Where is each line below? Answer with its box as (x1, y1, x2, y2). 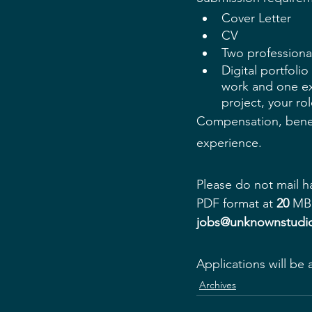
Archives (199, 279, 236, 291)
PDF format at (196, 196, 276, 211)
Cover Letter (221, 10, 291, 26)
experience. (196, 135, 262, 150)
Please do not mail (196, 177, 302, 192)
